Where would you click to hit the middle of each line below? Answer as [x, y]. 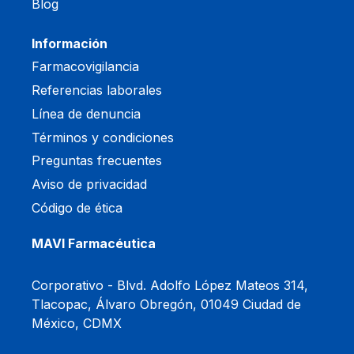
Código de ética [77, 207]
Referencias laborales [97, 90]
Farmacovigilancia [85, 67]
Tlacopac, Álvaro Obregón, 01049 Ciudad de [166, 304]
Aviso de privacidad [89, 185]
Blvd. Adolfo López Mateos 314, [213, 285]
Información [70, 44]
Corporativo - [74, 285]
